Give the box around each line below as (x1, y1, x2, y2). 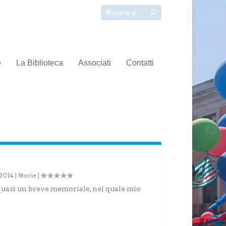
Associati (78, 59, 111, 67)
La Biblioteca (16, 59, 64, 67)
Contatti (126, 59, 154, 67)
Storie (18, 172, 36, 179)
